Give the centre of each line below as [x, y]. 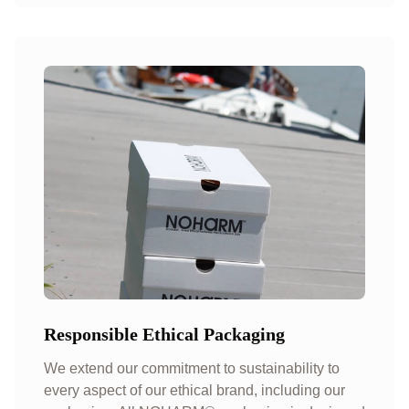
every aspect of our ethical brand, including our [194, 390]
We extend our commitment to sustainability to [192, 368]
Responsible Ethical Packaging [164, 334]
